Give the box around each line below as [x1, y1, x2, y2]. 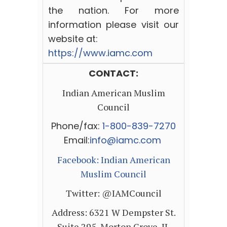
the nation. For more [48, 4, 179, 17]
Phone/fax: [51, 120, 102, 133]
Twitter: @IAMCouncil [65, 187, 162, 200]
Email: [63, 134, 90, 147]
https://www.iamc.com [48, 47, 153, 60]
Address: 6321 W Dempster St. [51, 206, 176, 219]
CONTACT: [89, 67, 138, 80]
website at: [48, 32, 98, 46]
